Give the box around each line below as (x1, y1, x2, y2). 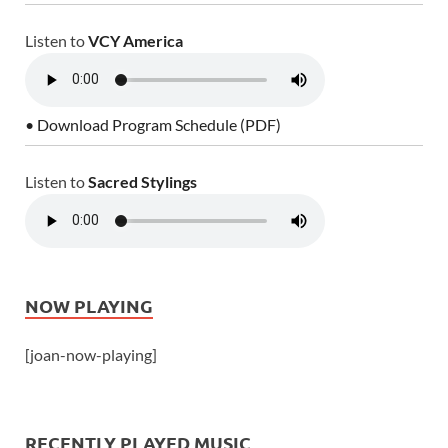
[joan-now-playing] (25, 344, 157, 364)
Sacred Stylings (88, 171, 197, 191)
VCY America (88, 30, 183, 50)
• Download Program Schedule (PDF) (25, 114, 281, 134)
